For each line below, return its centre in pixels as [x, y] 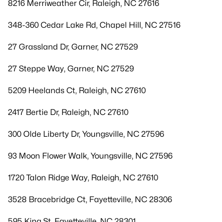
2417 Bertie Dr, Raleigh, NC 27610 [68, 112]
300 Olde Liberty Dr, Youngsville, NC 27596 [86, 134]
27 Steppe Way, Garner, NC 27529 [71, 69]
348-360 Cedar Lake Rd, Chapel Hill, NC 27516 [94, 25]
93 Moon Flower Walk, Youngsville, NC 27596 [90, 156]
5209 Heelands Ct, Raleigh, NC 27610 [77, 90]
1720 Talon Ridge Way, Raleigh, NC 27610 [83, 178]
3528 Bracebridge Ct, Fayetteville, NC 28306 [90, 199]
